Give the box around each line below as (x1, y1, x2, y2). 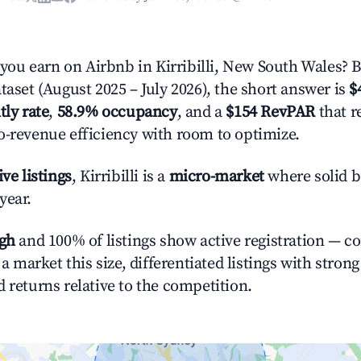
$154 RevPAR (226, 102, 316, 122)
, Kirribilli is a (71, 167, 169, 187)
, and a (176, 102, 226, 122)
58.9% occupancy (56, 102, 177, 122)
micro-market (168, 167, 264, 187)
